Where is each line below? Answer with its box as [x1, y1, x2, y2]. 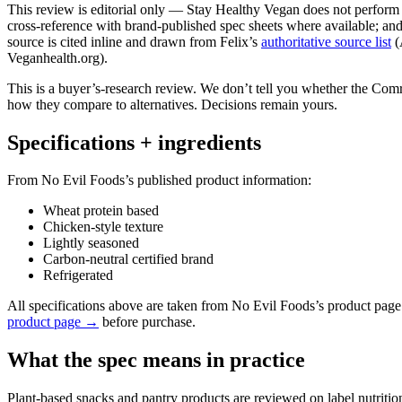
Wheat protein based [43, 203, 159, 219]
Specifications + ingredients [7, 130, 261, 154]
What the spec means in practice [7, 348, 305, 372]
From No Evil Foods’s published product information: [7, 172, 311, 188]
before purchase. [99, 314, 196, 330]
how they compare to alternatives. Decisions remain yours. [7, 96, 337, 112]
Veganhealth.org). [7, 49, 108, 66]
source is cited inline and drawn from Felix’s [7, 33, 261, 49]
